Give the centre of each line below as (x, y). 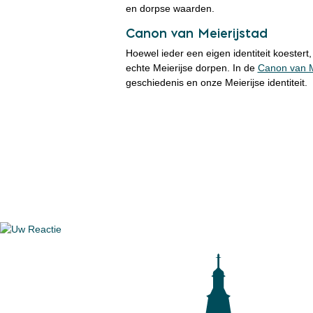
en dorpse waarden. (170, 8)
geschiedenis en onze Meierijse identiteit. (216, 82)
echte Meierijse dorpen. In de (191, 67)
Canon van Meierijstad (196, 33)
